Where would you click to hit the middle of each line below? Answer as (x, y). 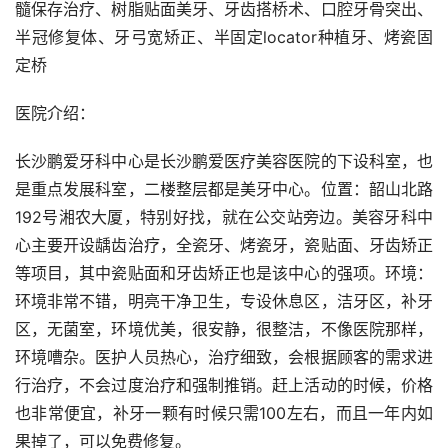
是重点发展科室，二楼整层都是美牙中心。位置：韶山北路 (224, 189)
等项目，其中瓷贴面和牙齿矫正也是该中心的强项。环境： (224, 273)
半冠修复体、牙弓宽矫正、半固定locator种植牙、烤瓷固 (224, 37)
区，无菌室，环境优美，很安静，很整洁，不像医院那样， (224, 329)
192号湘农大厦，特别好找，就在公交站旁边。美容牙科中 (224, 217)
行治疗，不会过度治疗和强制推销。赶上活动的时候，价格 (224, 385)
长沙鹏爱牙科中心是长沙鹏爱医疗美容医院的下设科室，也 (224, 161)
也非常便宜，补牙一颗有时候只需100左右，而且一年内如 (224, 413)
